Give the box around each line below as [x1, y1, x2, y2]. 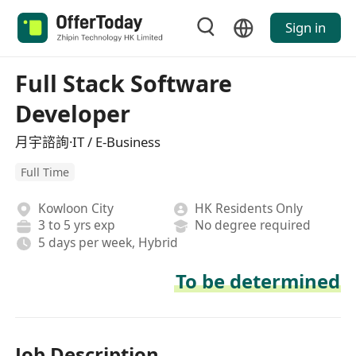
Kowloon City [37, 199, 114, 217]
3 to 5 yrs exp [37, 216, 115, 234]
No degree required [195, 216, 311, 234]
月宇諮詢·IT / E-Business [15, 132, 161, 151]
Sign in [284, 18, 326, 37]
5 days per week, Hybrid [37, 233, 178, 251]
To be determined [175, 268, 340, 295]
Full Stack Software [15, 68, 233, 99]
